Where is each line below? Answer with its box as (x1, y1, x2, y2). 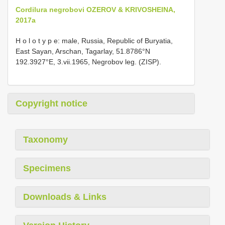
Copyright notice (16, 98, 87, 108)
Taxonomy (23, 135, 68, 145)
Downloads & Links (23, 192, 106, 202)
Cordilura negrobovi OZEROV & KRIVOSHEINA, (16, 6, 175, 14)
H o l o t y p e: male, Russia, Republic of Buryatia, (16, 37, 173, 45)
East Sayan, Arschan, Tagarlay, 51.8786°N (16, 47, 150, 55)
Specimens (23, 163, 71, 173)
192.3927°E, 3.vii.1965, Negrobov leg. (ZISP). (16, 58, 161, 66)
